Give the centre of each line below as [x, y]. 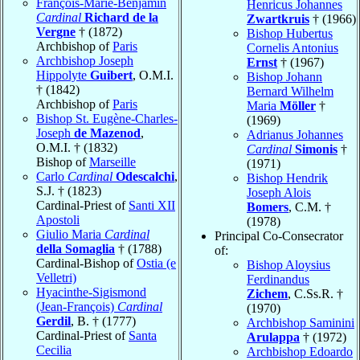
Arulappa [273, 337]
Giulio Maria [70, 234]
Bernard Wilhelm [290, 91]
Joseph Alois [279, 192]
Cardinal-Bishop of [86, 263]
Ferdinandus [278, 279]
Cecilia [54, 350]
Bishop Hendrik [287, 178]
